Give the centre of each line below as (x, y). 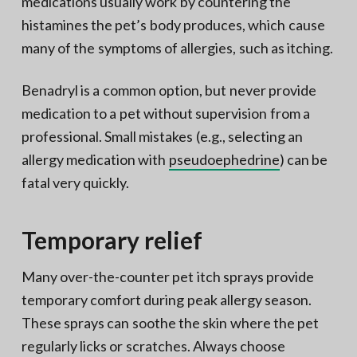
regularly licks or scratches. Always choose (153, 346)
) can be (304, 160)
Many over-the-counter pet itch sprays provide (168, 277)
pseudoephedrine (224, 160)
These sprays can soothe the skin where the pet (170, 323)
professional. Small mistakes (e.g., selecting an (162, 137)
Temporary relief (112, 240)
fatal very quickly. (75, 183)
